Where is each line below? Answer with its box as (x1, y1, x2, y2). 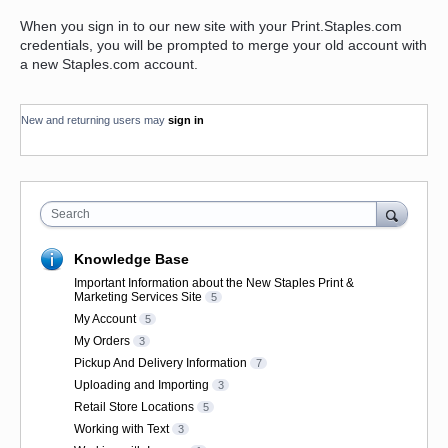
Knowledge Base (74, 251, 189, 268)
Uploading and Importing (74, 378, 209, 393)
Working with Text (74, 422, 169, 437)
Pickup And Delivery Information (74, 356, 247, 371)
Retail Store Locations (74, 400, 194, 415)
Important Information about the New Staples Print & (74, 276, 354, 291)
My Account (74, 312, 136, 327)
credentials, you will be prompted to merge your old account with (20, 37, 427, 54)
